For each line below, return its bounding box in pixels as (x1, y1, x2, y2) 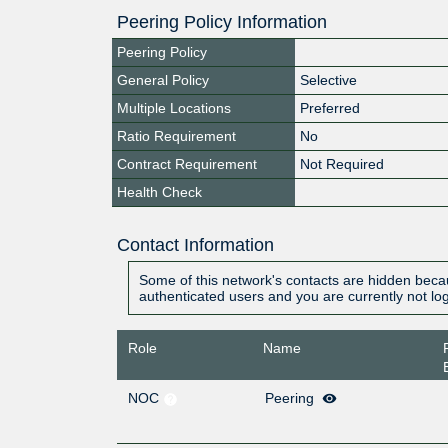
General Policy (117, 71, 209, 88)
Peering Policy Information (117, 11, 327, 32)
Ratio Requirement (117, 127, 236, 144)
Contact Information (116, 234, 274, 255)
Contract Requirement (117, 155, 257, 172)
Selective (300, 71, 358, 88)
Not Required (300, 155, 385, 172)
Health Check (117, 183, 202, 200)
